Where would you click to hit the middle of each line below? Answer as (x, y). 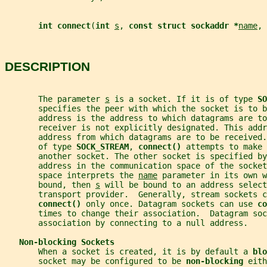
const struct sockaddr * (184, 25)
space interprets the (72, 175)
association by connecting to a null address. (126, 223)
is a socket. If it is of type (184, 99)
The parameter (55, 99)
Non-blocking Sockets (67, 242)
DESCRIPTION (47, 67)
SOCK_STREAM (103, 146)
